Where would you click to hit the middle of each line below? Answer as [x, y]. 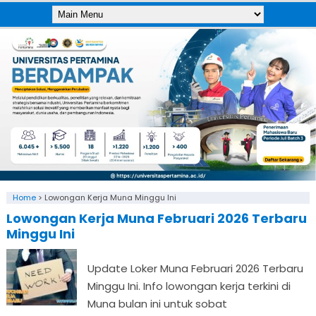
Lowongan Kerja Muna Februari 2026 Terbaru [156, 219]
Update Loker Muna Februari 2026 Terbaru [195, 269]
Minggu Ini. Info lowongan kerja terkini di [189, 286]
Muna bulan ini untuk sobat [157, 304]
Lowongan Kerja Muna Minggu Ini [110, 198]
